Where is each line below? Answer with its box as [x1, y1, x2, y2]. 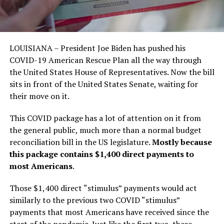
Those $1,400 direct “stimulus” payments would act [9, 182, 197, 193]
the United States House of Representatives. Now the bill [9, 66, 214, 77]
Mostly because [151, 136, 212, 147]
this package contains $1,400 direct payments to [9, 148, 194, 159]
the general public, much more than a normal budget [9, 124, 201, 135]
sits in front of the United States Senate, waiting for [9, 78, 198, 89]
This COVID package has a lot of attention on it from [9, 112, 201, 123]
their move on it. [9, 90, 69, 101]
